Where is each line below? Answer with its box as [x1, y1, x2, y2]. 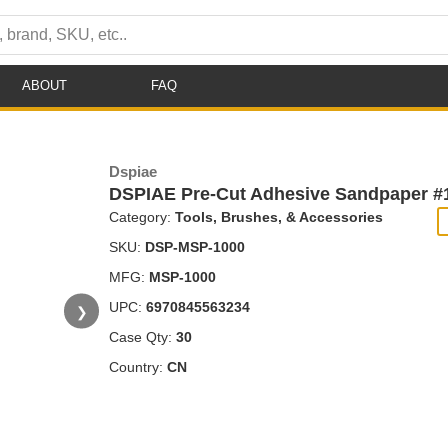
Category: [109, 209, 175, 225]
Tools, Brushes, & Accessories [175, 209, 383, 225]
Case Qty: [109, 329, 176, 345]
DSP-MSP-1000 [145, 239, 245, 255]
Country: [109, 359, 167, 375]
